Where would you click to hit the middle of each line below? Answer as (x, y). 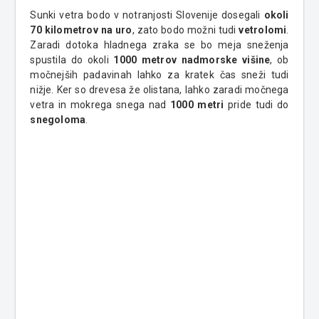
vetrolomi (263, 30)
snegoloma (58, 119)
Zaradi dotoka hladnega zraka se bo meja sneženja (159, 45)
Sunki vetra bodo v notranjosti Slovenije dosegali (147, 15)
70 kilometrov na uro (81, 30)
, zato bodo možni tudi (185, 30)
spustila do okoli (72, 59)
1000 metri (197, 104)
